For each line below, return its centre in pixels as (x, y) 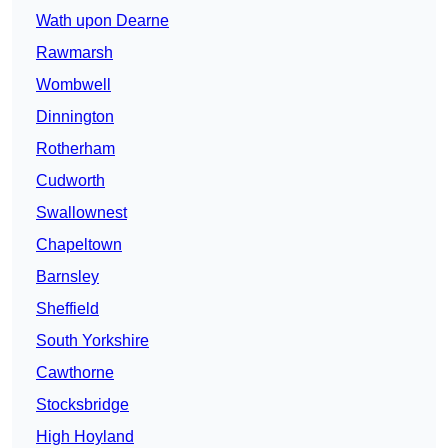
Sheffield (67, 309)
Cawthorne (75, 373)
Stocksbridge (82, 405)
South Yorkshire (92, 341)
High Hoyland (85, 437)
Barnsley (67, 277)
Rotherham (75, 149)
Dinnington (75, 117)
